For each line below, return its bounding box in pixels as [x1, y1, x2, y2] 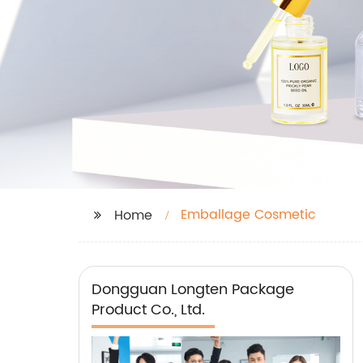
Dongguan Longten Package [92, 278, 294, 301]
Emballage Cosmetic [181, 204, 316, 225]
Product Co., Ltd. [92, 298, 205, 322]
